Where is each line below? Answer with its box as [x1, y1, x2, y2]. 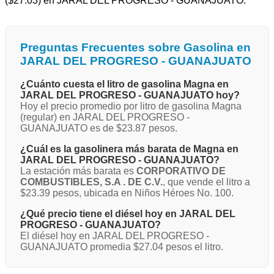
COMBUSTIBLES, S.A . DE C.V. [20, 177, 163, 188]
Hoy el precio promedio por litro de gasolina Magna [20, 101, 242, 112]
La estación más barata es [20, 166, 136, 177]
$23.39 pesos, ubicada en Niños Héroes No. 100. [20, 188, 234, 199]
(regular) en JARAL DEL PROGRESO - [20, 112, 190, 123]
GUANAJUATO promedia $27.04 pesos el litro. [20, 242, 223, 253]
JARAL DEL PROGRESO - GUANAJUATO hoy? [20, 90, 240, 101]
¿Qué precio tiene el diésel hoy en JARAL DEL [20, 209, 235, 220]
